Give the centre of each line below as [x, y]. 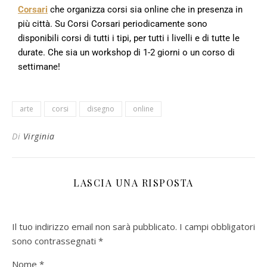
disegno [101, 108]
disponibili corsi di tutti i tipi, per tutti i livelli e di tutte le [129, 38]
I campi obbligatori [217, 226]
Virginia [39, 136]
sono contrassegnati [55, 240]
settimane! [39, 66]
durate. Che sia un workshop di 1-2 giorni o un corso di [126, 52]
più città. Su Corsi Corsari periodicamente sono [113, 24]
